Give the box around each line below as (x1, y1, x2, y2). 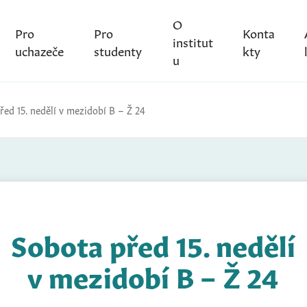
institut (172, 32, 213, 50)
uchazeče (14, 40, 64, 59)
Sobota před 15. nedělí (11, 223, 295, 262)
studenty (94, 40, 143, 59)
